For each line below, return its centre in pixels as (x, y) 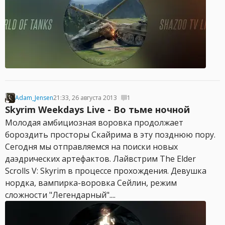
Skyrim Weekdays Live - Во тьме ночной (97, 109)
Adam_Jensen (34, 98)
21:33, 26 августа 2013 (85, 98)
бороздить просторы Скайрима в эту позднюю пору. (110, 135)
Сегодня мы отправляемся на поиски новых (91, 147)
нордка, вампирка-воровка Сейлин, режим (91, 183)
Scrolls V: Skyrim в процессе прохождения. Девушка (106, 171)
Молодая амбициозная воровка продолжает (94, 123)
